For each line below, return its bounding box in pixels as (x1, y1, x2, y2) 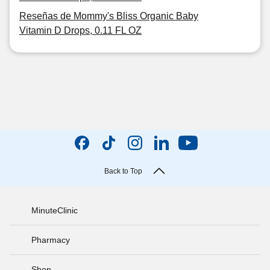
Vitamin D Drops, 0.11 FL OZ (19, 25, 142, 36)
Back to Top (104, 167, 142, 175)
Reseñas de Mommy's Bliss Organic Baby (19, 11, 198, 21)
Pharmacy (31, 234, 70, 245)
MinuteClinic (31, 205, 78, 215)
